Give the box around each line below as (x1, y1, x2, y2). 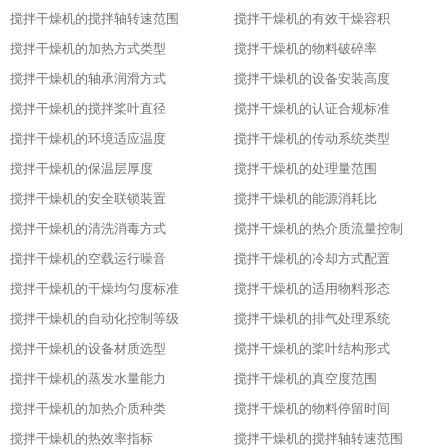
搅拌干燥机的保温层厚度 (10, 161, 153, 176)
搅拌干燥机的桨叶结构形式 (234, 341, 390, 356)
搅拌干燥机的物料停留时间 (234, 401, 390, 416)
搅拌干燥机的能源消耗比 (234, 191, 377, 206)
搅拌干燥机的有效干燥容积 (234, 11, 390, 26)
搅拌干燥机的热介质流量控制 (234, 221, 403, 236)
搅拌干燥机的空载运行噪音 (10, 251, 166, 266)
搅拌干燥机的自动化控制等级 (10, 311, 179, 326)
